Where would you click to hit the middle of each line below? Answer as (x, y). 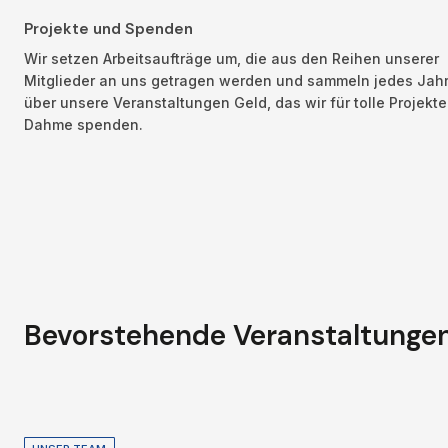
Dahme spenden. (85, 124)
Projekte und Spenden (108, 29)
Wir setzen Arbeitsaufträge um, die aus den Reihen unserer (231, 58)
